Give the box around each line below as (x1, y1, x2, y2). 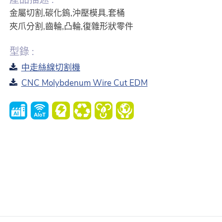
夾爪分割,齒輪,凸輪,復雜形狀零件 (9, 21, 133, 32)
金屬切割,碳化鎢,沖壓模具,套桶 (9, 7, 125, 19)
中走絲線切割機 (21, 62, 80, 73)
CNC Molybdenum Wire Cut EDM (21, 77, 148, 89)
